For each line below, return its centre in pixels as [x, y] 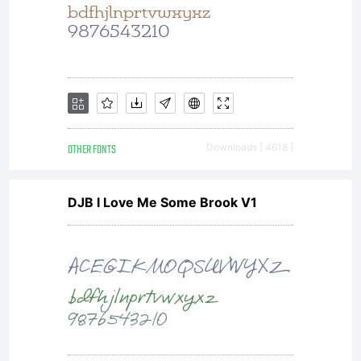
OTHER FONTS [92, 150]
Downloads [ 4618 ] [250, 147]
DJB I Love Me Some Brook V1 [162, 202]
